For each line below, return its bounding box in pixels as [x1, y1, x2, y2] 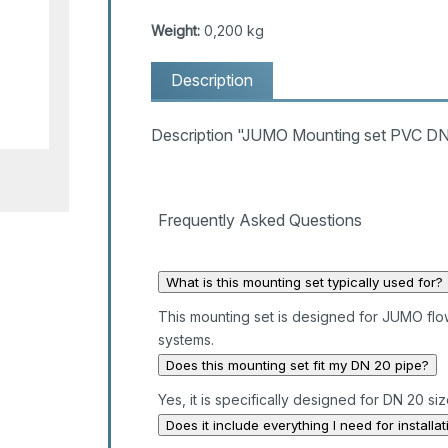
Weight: [150, 22, 200, 40]
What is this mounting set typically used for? [165, 274, 443, 291]
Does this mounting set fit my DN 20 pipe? [165, 357, 429, 374]
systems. [157, 331, 214, 349]
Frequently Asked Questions [157, 210, 362, 231]
